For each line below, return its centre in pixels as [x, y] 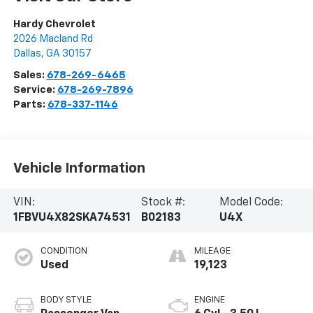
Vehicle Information [79, 168]
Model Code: [251, 203]
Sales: [30, 75]
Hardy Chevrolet [54, 24]
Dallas [27, 54]
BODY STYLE [66, 300]
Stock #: [163, 203]
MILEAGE [212, 252]
